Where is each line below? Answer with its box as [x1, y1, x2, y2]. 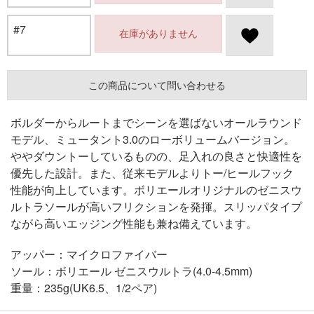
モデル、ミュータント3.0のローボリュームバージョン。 [11, 131, 295, 147]
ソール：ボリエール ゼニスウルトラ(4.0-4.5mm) [11, 263, 252, 279]
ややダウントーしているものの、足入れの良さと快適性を [11, 148, 302, 164]
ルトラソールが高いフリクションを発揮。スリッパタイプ [11, 198, 302, 214]
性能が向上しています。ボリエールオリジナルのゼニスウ [11, 182, 302, 198]
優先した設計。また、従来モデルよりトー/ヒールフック [11, 165, 294, 181]
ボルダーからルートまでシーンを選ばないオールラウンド [11, 114, 302, 130]
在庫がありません [118, 26, 198, 40]
